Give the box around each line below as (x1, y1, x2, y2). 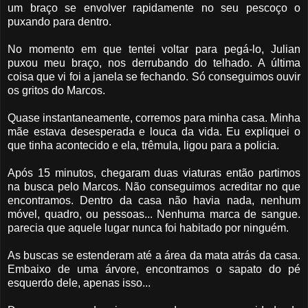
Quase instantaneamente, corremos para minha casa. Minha (8, 112, 300, 124)
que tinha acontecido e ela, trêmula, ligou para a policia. (8, 140, 279, 152)
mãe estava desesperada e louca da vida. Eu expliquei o (8, 126, 300, 138)
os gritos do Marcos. (8, 85, 105, 97)
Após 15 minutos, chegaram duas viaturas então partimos (8, 167, 300, 179)
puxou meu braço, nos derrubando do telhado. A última (8, 57, 300, 69)
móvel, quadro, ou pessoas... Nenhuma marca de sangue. (8, 208, 300, 221)
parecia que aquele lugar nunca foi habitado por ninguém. (8, 222, 289, 234)
